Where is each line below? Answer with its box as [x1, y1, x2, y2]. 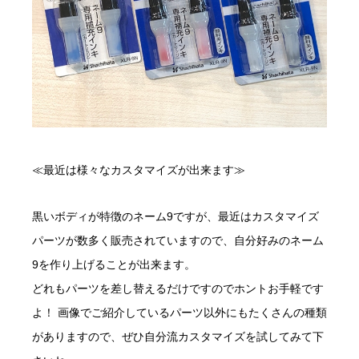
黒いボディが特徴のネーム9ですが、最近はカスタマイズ [32, 209, 319, 223]
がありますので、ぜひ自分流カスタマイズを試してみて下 [32, 329, 324, 343]
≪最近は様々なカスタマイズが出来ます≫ [32, 163, 245, 176]
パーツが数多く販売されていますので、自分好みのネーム [32, 233, 324, 247]
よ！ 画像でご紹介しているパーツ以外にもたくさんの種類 [32, 305, 327, 319]
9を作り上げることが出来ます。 [32, 257, 196, 271]
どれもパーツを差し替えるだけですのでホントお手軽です [32, 281, 324, 295]
